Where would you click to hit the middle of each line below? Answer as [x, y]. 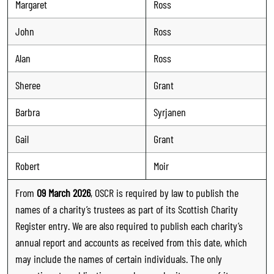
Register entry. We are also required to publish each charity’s [129, 225]
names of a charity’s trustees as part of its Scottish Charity [127, 209]
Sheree [28, 85]
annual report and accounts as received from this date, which [131, 242]
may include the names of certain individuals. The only [119, 258]
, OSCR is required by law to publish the [165, 192]
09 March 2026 [64, 192]
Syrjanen [170, 112]
